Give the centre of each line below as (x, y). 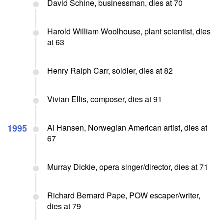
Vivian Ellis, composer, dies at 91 (105, 99)
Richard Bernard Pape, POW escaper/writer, (124, 195)
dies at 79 (64, 206)
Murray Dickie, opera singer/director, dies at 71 (128, 166)
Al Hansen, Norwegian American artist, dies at (127, 127)
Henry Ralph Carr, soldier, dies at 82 (110, 70)
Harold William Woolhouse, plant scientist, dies (129, 31)
